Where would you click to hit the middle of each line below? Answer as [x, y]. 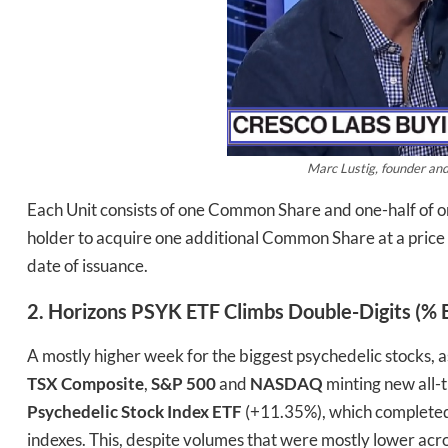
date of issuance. [87, 266]
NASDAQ [286, 384]
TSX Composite [85, 384]
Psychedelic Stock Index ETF [134, 412]
